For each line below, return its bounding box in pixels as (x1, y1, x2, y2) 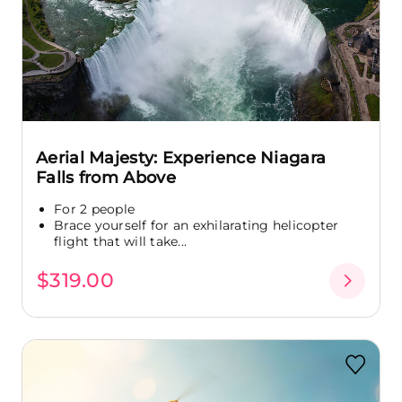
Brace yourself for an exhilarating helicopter (54, 217, 339, 234)
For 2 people (54, 201, 135, 218)
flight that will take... (54, 233, 187, 250)
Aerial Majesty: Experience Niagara (36, 148, 327, 169)
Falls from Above (36, 168, 176, 188)
